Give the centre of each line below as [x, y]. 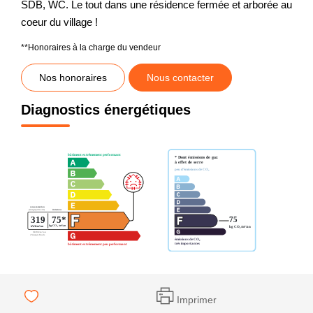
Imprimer [197, 300]
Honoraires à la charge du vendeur [94, 47]
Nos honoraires [73, 77]
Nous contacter [180, 77]
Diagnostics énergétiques [106, 109]
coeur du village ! [59, 22]
